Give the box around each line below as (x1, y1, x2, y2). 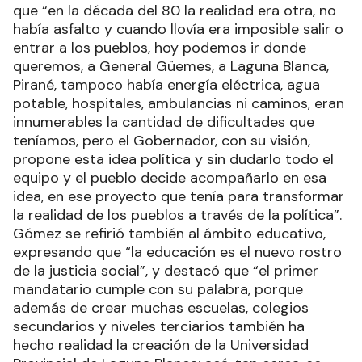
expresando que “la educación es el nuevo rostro (13, 242, 342, 263)
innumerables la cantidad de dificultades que (13, 112, 314, 133)
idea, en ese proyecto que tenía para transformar (13, 187, 344, 207)
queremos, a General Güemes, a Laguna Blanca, (13, 57, 329, 77)
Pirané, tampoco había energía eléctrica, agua (13, 75, 320, 95)
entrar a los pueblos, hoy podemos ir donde (13, 38, 306, 58)
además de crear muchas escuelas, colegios (13, 298, 309, 318)
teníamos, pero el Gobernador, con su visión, (13, 131, 310, 151)
